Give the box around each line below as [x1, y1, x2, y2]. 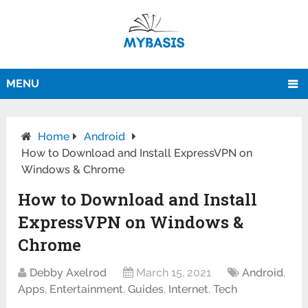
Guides [128, 283, 164, 296]
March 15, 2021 [136, 266, 212, 280]
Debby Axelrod [30, 266, 107, 280]
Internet [168, 283, 209, 296]
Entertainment [49, 283, 124, 296]
